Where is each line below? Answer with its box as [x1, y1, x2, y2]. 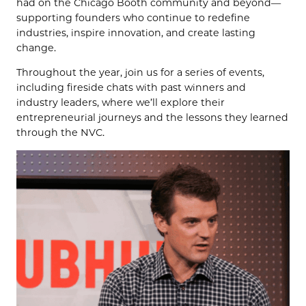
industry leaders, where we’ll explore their [16, 96, 225, 109]
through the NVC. [16, 126, 105, 139]
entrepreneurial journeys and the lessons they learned [16, 111, 288, 124]
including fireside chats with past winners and [16, 81, 246, 94]
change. [16, 42, 56, 55]
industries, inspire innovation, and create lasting [16, 27, 255, 40]
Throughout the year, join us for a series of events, [16, 66, 264, 79]
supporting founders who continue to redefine [16, 12, 250, 25]
